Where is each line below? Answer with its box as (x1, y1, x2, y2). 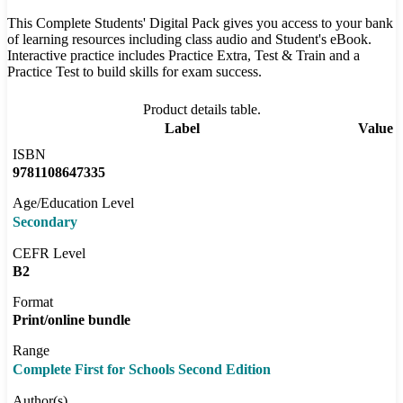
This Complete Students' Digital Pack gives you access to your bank (7, 15, 393, 31)
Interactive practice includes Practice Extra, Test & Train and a (7, 48, 360, 64)
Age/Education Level (13, 195, 134, 211)
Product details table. (142, 102, 261, 118)
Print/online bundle (13, 312, 130, 328)
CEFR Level (13, 246, 85, 262)
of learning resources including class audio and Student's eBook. (7, 31, 372, 48)
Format (13, 294, 53, 310)
